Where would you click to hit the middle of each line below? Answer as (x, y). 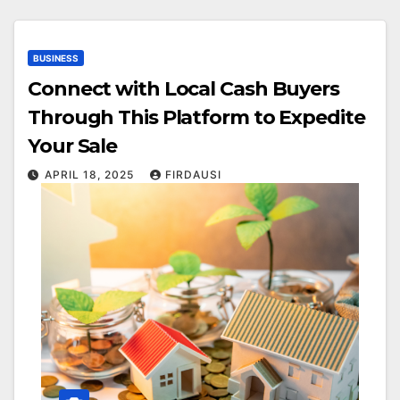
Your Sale (73, 146)
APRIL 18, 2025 (91, 174)
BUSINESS (56, 58)
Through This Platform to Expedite (196, 117)
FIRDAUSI (193, 174)
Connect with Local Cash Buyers (183, 88)
